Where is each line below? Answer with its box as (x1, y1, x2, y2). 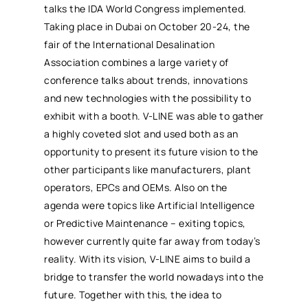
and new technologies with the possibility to (44, 91, 252, 104)
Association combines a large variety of (44, 55, 229, 69)
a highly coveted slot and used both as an (44, 126, 239, 140)
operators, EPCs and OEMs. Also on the (44, 180, 228, 194)
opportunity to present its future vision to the (44, 144, 258, 158)
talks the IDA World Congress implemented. (44, 1, 247, 15)
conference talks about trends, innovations (44, 73, 248, 87)
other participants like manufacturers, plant (44, 162, 252, 176)
